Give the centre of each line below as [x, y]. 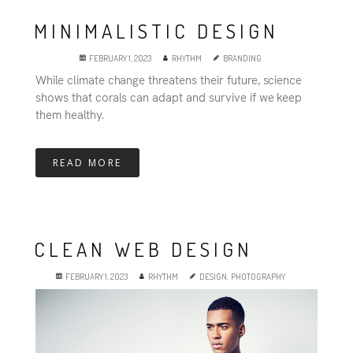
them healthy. [70, 114]
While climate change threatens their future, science [169, 80]
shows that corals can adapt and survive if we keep [169, 97]
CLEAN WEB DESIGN [143, 249]
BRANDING [242, 59]
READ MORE [87, 163]
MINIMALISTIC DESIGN [156, 31]
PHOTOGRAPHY [258, 277]
